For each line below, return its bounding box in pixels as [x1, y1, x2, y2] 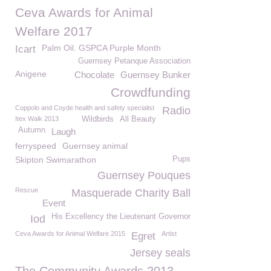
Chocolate [74, 70, 114, 80]
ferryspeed [15, 141, 56, 151]
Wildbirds [82, 115, 114, 123]
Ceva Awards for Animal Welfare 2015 [15, 230, 125, 237]
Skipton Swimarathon [15, 155, 96, 165]
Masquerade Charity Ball [71, 187, 191, 199]
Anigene [15, 69, 47, 79]
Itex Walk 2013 [15, 115, 59, 122]
